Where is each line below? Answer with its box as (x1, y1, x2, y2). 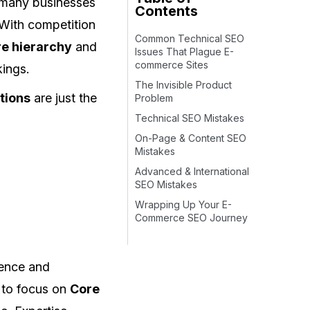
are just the (30, 90, 98, 105)
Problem (134, 91, 173, 104)
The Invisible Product (134, 78, 232, 91)
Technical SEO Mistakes (134, 111, 244, 124)
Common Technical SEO (134, 32, 244, 44)
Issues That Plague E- (134, 45, 234, 57)
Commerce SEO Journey (134, 211, 248, 224)
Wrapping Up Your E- (134, 198, 232, 210)
